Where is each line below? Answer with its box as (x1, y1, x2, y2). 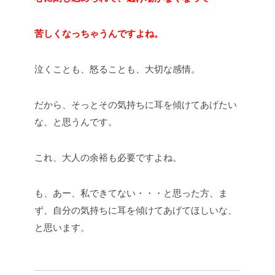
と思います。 (34, 222, 90, 233)
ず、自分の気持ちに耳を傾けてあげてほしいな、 (34, 205, 237, 216)
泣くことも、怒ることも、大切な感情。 (34, 64, 200, 75)
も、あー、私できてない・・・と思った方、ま (34, 188, 228, 199)
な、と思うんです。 (34, 117, 117, 128)
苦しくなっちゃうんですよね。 (34, 28, 163, 39)
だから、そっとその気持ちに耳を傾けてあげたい (34, 99, 237, 110)
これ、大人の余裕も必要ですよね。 (34, 152, 182, 163)
